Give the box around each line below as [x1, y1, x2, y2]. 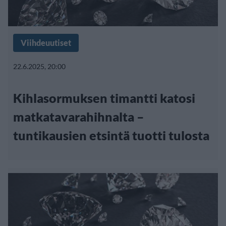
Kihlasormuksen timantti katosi [13, 90, 195, 106]
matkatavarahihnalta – [13, 109, 144, 125]
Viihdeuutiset [21, 38, 71, 48]
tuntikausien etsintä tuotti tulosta [13, 128, 209, 143]
